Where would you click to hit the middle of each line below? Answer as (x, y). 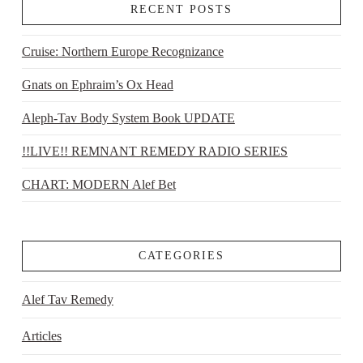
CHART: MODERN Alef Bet (98, 185)
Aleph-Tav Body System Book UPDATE (128, 118)
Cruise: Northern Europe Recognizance (122, 52)
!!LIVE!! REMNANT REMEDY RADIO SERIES (154, 152)
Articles (41, 336)
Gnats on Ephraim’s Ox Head (97, 85)
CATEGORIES (181, 255)
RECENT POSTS (181, 9)
